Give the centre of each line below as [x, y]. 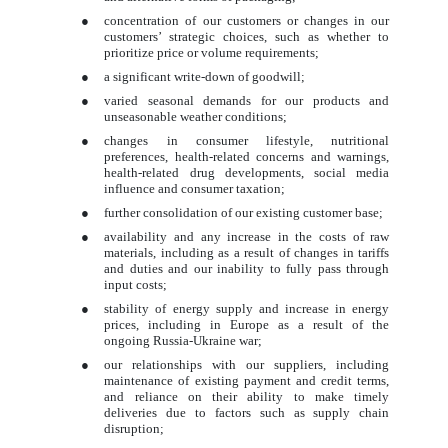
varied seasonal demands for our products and [247, 100]
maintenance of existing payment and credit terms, [247, 380]
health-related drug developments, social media [247, 172]
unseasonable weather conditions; [196, 116]
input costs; [136, 284]
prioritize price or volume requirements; [212, 52]
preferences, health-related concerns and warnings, [247, 156]
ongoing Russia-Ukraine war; [183, 340]
